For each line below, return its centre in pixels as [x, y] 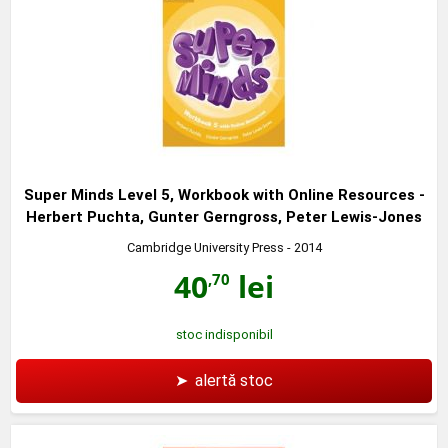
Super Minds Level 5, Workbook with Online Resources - [224, 194]
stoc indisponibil [224, 334]
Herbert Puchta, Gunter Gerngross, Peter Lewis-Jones [224, 216]
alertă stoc [234, 380]
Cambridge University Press [205, 247]
